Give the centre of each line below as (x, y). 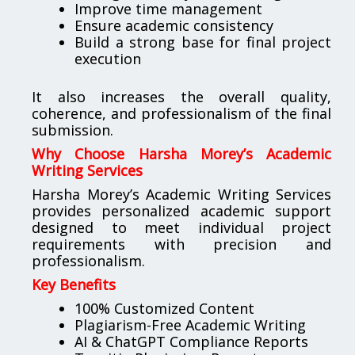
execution (108, 58)
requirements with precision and (181, 244)
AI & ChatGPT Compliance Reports (191, 341)
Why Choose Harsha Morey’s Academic (181, 153)
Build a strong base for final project (203, 42)
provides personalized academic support (181, 210)
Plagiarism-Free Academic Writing (190, 324)
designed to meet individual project (181, 227)
